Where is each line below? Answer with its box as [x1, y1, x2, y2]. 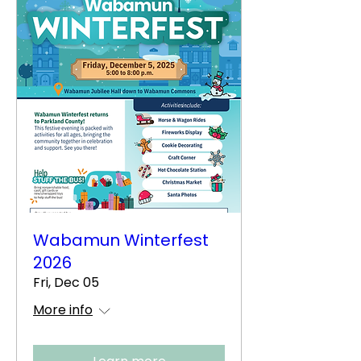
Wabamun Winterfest [33, 229, 209, 251]
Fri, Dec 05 [33, 273, 99, 292]
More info [33, 301, 93, 319]
